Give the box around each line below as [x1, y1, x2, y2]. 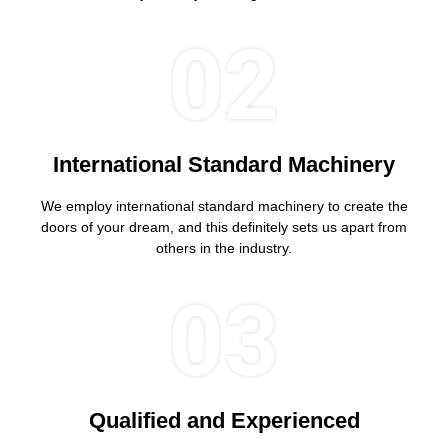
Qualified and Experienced [88, 407, 360, 433]
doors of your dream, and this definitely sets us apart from [41, 219, 407, 236]
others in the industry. [156, 240, 292, 257]
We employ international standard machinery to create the [40, 198, 408, 215]
